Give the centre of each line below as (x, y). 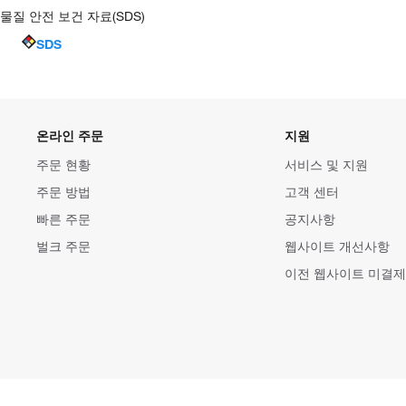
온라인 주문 (70, 135)
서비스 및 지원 (326, 164)
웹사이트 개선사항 (337, 246)
